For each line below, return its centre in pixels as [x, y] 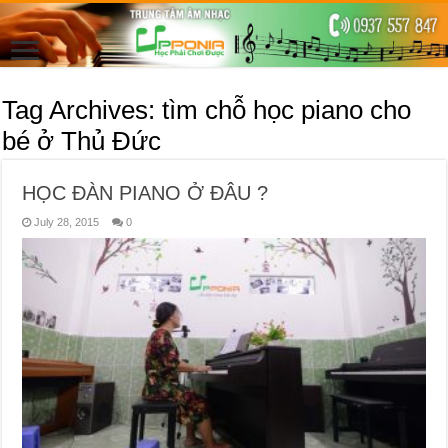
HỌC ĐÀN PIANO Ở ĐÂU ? [145, 192]
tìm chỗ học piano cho [287, 109]
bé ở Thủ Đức [82, 140]
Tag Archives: [82, 109]
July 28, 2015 [67, 221]
